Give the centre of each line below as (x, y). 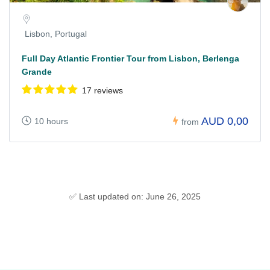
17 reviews (102, 91)
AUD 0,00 (225, 121)
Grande (37, 72)
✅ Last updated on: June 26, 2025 (135, 196)
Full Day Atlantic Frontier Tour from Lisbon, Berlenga (130, 59)
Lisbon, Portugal (56, 34)
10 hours (51, 121)
